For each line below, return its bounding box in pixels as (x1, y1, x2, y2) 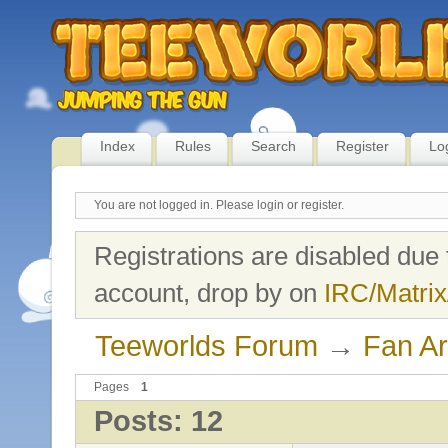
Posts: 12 (94, 405, 223, 438)
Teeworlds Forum (94, 329, 318, 362)
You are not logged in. (94, 198, 213, 213)
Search (251, 138, 296, 154)
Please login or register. (216, 198, 344, 213)
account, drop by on (94, 277, 324, 308)
